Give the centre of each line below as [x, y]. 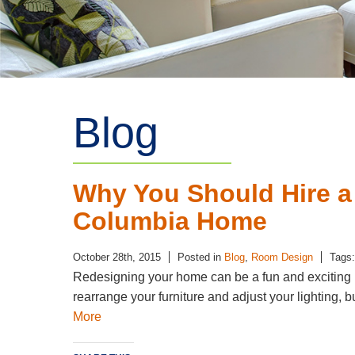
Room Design [282, 257]
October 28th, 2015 [117, 257]
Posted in [201, 257]
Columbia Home [170, 221]
